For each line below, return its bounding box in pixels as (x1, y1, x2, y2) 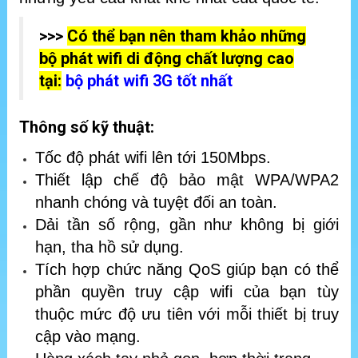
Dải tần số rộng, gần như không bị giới (35, 216, 339, 234)
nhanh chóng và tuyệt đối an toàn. (35, 193, 277, 212)
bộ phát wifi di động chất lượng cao (39, 49, 294, 69)
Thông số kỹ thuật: (19, 117, 154, 137)
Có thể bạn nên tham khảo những (67, 26, 306, 46)
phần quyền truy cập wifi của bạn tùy (35, 283, 339, 301)
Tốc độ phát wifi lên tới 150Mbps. (35, 149, 271, 167)
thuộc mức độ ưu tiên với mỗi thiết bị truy (35, 305, 339, 324)
